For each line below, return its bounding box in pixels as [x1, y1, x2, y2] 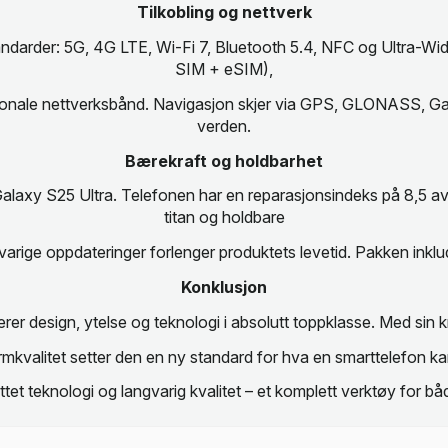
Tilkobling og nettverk [136, 2, 312, 23]
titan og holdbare [163, 207, 285, 228]
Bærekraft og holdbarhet [125, 150, 323, 171]
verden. [197, 115, 251, 136]
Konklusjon [181, 276, 267, 297]
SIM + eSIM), [175, 59, 273, 79]
